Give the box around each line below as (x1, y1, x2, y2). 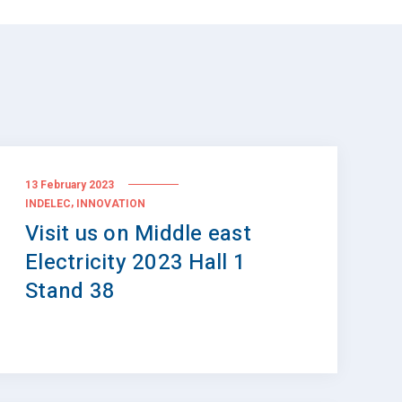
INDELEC (25, 197, 71, 210)
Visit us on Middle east (25, 218, 251, 249)
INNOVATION (76, 197, 145, 210)
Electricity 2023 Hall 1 (25, 247, 246, 278)
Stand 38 (25, 275, 115, 307)
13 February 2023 (25, 178, 114, 191)
